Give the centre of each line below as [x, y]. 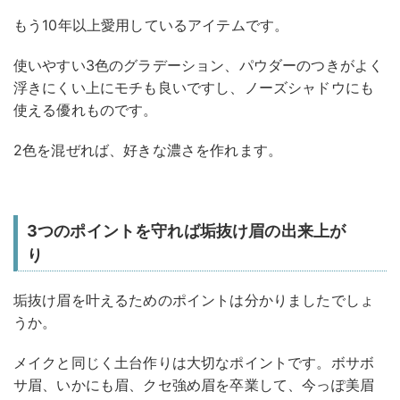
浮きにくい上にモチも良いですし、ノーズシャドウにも [194, 87]
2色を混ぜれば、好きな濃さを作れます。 [148, 150]
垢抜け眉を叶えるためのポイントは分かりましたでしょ [194, 300]
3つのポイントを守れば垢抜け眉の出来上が [187, 230]
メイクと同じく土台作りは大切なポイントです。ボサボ [194, 362]
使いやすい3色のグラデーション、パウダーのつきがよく [199, 65]
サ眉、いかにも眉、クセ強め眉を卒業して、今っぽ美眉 [194, 384]
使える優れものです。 [86, 109]
